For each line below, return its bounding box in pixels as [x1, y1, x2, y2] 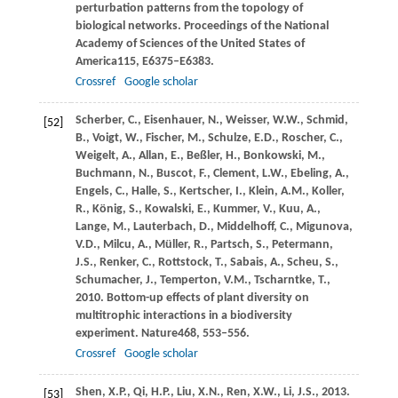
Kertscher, [179, 184, 235, 198]
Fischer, [145, 131, 187, 145]
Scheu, [286, 255, 325, 269]
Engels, [75, 184, 115, 198]
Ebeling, [290, 166, 335, 180]
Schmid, [306, 113, 348, 127]
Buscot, [155, 166, 199, 180]
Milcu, [102, 237, 138, 251]
